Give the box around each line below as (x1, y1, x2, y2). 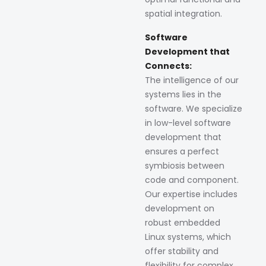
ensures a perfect (145, 145, 219, 157)
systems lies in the (145, 88, 221, 100)
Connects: (145, 59, 192, 72)
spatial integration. (145, 8, 222, 20)
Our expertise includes (145, 188, 237, 200)
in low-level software (145, 116, 231, 129)
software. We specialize (145, 102, 242, 115)
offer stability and (145, 245, 218, 257)
